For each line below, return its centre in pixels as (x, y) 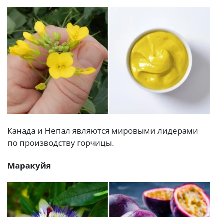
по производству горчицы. (61, 142)
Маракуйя (29, 165)
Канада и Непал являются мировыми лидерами (103, 130)
